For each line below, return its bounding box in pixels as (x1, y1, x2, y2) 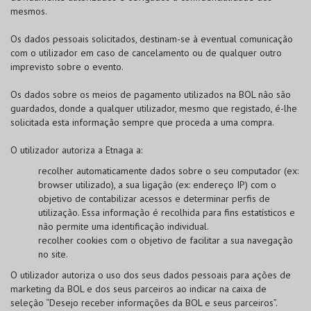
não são (255, 88, 291, 101)
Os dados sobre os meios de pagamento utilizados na (10, 88, 239, 101)
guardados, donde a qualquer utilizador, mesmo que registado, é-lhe (10, 102, 297, 115)
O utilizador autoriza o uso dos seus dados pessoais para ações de (10, 269, 291, 281)
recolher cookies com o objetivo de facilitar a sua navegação (38, 234, 293, 246)
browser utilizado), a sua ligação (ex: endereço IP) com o (38, 178, 276, 191)
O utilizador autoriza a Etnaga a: (10, 144, 142, 156)
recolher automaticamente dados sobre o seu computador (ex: (38, 165, 299, 177)
